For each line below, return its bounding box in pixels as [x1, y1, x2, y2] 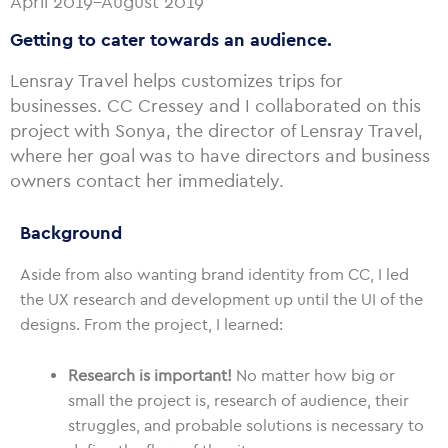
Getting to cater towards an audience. [10, 29, 332, 51]
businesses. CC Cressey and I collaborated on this [10, 95, 421, 117]
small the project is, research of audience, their [68, 390, 409, 410]
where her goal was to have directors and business [10, 145, 430, 167]
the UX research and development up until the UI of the [20, 290, 423, 309]
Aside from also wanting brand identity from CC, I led [20, 265, 409, 284]
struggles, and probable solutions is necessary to [68, 415, 424, 435]
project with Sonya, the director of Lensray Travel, [10, 120, 423, 142]
